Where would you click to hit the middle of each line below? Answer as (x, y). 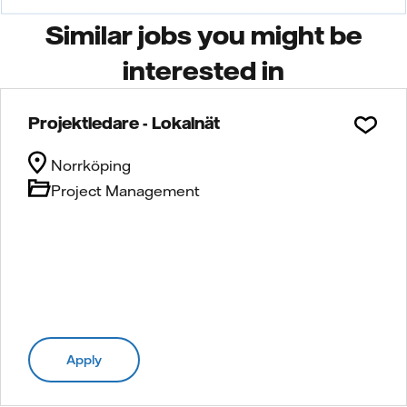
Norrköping (91, 165)
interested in (203, 69)
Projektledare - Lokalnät (124, 122)
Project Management (125, 190)
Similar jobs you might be (203, 34)
